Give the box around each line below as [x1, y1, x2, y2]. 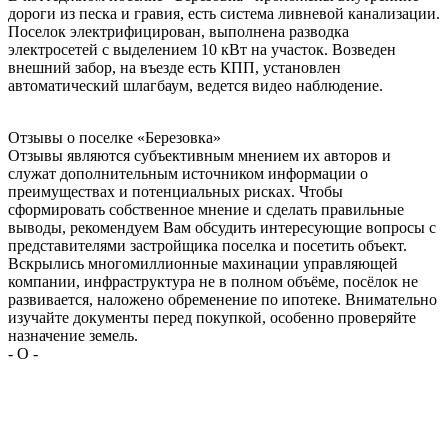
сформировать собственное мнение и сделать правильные [8, 200, 404, 218]
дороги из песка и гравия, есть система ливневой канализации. [8, 4, 440, 22]
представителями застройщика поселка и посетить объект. [8, 236, 407, 254]
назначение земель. [8, 326, 138, 344]
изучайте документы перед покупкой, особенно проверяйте [8, 308, 416, 326]
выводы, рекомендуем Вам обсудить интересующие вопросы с [8, 218, 436, 236]
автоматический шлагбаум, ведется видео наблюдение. [8, 76, 383, 94]
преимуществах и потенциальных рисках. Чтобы [8, 182, 343, 200]
